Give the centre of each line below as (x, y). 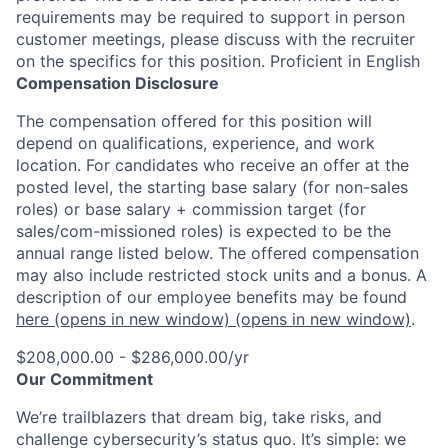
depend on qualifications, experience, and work (195, 142)
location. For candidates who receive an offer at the (212, 164)
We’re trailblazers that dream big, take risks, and (199, 416)
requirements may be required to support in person (210, 16)
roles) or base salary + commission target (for (191, 208)
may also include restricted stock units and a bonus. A (221, 274)
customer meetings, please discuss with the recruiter (215, 38)
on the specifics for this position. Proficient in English (218, 60)
